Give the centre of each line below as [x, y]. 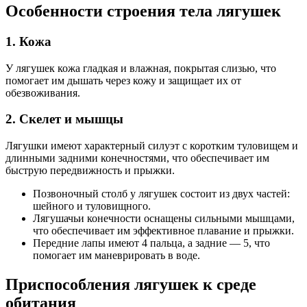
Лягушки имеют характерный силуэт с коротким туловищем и [152, 145]
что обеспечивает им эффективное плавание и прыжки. [163, 230]
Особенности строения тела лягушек [143, 11]
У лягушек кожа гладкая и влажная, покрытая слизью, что [141, 68]
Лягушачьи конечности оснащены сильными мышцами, [164, 218]
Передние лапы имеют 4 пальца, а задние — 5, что [151, 243]
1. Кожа [28, 41]
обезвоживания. [43, 93]
